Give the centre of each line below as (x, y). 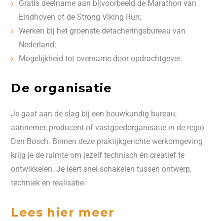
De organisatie (62, 88)
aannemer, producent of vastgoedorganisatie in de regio (108, 128)
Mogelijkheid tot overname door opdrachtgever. (101, 58)
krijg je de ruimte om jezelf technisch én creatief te (98, 155)
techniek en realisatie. (49, 183)
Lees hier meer (63, 212)
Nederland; (37, 45)
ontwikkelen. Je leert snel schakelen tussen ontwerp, (101, 169)
